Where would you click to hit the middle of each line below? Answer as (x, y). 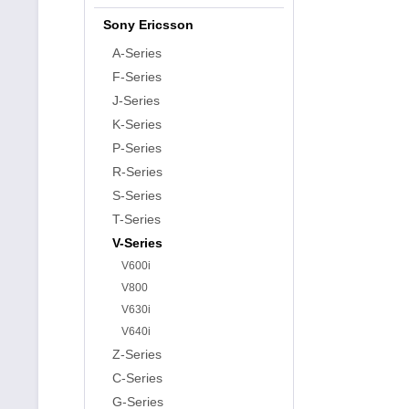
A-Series (137, 53)
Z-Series (137, 354)
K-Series (137, 124)
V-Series (137, 243)
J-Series (136, 100)
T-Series (136, 219)
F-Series (137, 77)
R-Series (137, 172)
